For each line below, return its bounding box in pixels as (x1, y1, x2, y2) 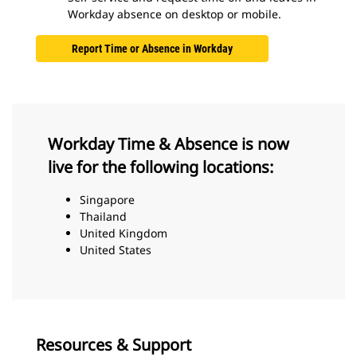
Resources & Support (36, 334, 191, 355)
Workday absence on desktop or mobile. (68, 6, 284, 22)
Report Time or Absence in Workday (72, 42, 233, 55)
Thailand (80, 209, 127, 224)
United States (80, 242, 151, 257)
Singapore (80, 192, 138, 207)
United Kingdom (80, 226, 167, 241)
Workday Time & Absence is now (48, 133, 289, 155)
